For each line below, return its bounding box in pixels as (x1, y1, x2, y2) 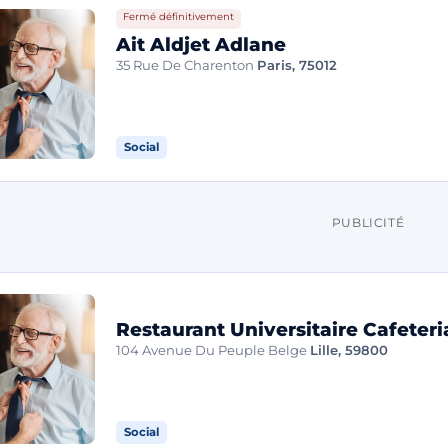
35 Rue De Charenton (116, 56, 255, 73)
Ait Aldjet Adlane (116, 32, 287, 56)
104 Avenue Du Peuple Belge (116, 342, 308, 359)
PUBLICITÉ (331, 214, 405, 230)
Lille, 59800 (310, 342, 389, 359)
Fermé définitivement (122, 9, 234, 22)
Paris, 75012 (257, 56, 338, 73)
